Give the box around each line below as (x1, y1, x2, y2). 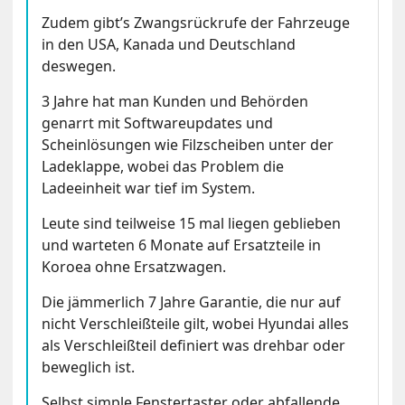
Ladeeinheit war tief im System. (42, 178, 256, 199)
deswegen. (42, 56, 117, 77)
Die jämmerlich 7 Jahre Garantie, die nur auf (42, 292, 342, 313)
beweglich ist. (42, 357, 136, 378)
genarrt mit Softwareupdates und (42, 113, 274, 134)
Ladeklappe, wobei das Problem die (42, 156, 285, 177)
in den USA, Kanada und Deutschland (42, 34, 297, 55)
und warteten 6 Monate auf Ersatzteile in (42, 235, 322, 256)
